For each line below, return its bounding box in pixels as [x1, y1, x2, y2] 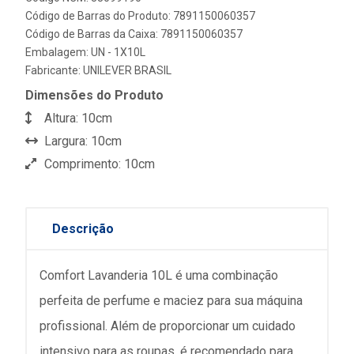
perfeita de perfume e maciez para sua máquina [40, 293, 303, 308]
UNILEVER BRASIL [83, 64, 171, 77]
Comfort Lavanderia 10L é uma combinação [40, 268, 278, 283]
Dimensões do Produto [25, 88, 164, 103]
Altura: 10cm [41, 111, 112, 126]
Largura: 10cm [41, 134, 122, 149]
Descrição [52, 221, 114, 236]
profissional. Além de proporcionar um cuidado [40, 318, 296, 333]
